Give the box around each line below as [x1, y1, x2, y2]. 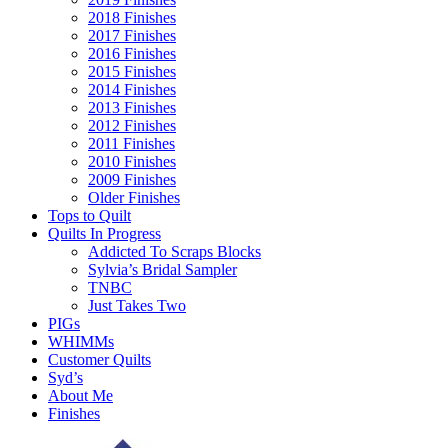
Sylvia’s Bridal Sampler [88, 261, 237, 279]
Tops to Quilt [48, 207, 131, 225]
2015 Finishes [88, 63, 176, 81]
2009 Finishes [88, 171, 176, 189]
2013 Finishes [88, 99, 176, 117]
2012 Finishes [88, 117, 176, 135]
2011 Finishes [88, 135, 175, 153]
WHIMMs [48, 333, 114, 351]
